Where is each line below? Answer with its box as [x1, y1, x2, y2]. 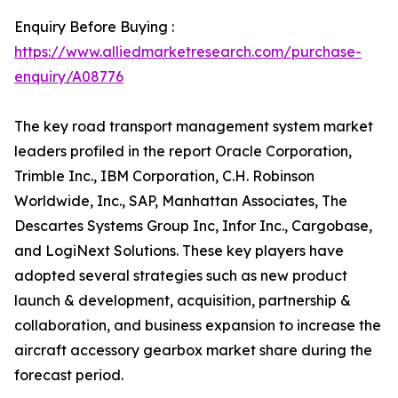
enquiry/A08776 [14, 68, 123, 85]
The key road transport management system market [14, 117, 373, 135]
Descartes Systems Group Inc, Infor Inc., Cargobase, [14, 217, 372, 235]
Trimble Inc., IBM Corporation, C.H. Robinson [14, 167, 314, 185]
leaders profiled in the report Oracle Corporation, [14, 142, 352, 160]
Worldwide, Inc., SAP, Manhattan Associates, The [14, 192, 347, 210]
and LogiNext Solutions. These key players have [14, 242, 344, 259]
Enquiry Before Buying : [14, 18, 174, 36]
